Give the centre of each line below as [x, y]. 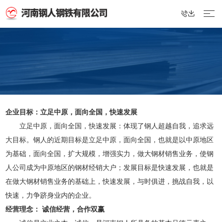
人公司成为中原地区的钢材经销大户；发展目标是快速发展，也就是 [109, 168]
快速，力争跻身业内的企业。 [50, 195]
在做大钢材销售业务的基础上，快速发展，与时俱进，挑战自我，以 [109, 182]
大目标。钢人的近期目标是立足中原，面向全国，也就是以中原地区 [109, 140]
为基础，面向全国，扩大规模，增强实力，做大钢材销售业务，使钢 [109, 154]
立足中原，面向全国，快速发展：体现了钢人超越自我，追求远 [109, 126]
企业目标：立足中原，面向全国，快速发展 [71, 112]
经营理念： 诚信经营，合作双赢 [55, 209]
